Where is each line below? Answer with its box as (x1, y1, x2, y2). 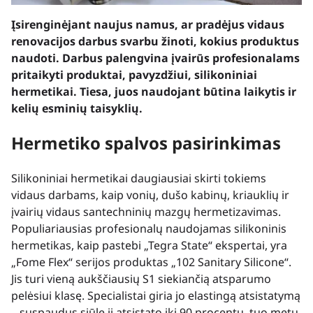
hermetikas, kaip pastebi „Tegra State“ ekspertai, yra (11, 237, 287, 253)
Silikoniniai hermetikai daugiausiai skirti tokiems (11, 170, 266, 186)
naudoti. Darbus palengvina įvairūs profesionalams (11, 50, 300, 66)
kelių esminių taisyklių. (11, 100, 143, 116)
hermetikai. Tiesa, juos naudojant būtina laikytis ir (11, 83, 296, 99)
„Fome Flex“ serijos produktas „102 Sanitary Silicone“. (11, 254, 291, 270)
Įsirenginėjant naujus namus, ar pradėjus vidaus (11, 16, 284, 32)
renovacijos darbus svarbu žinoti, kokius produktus (11, 33, 299, 49)
